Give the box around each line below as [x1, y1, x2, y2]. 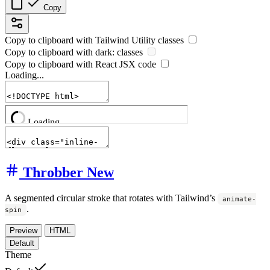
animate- [222, 195, 256, 203]
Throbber [23, 165, 87, 181]
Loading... [5, 70, 44, 81]
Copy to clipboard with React [5, 59, 119, 70]
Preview [10, 226, 37, 236]
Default [10, 239, 34, 248]
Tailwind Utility [95, 35, 155, 46]
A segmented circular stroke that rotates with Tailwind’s [5, 193, 218, 204]
